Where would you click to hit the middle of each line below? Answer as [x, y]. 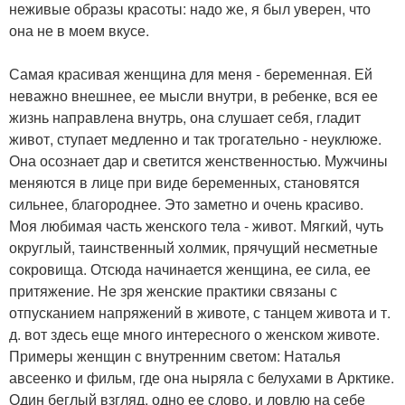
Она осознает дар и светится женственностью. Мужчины [198, 160]
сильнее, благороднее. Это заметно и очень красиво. [186, 203]
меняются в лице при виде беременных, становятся [184, 182]
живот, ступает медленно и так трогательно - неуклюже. [195, 138]
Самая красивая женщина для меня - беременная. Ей [191, 73]
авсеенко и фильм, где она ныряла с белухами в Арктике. [202, 377]
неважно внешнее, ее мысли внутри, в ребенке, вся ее [193, 95]
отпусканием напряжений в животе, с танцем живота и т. [200, 312]
